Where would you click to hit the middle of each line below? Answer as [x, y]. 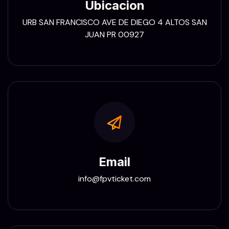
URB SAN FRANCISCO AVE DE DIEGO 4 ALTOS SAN [114, 22]
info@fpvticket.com [114, 179]
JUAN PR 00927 [114, 35]
